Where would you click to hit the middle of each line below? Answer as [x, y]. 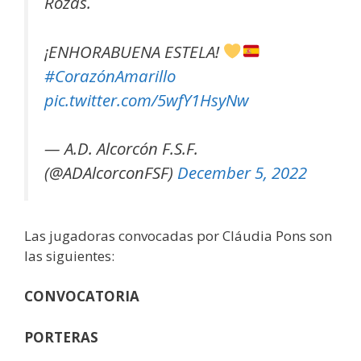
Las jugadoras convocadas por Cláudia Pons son [178, 235]
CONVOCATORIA [82, 297]
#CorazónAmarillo [110, 75]
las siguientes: [69, 255]
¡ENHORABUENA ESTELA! [134, 51]
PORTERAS [61, 337]
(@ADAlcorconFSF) [111, 173]
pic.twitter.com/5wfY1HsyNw [147, 100]
